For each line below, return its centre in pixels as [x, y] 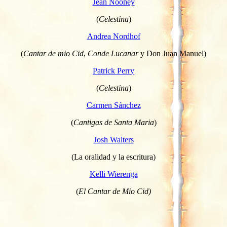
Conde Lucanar [113, 53]
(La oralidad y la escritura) [113, 157]
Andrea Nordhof [113, 36]
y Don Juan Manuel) [172, 53]
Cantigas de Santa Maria [113, 122]
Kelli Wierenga [113, 174]
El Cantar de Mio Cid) [115, 191]
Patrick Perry [113, 71]
